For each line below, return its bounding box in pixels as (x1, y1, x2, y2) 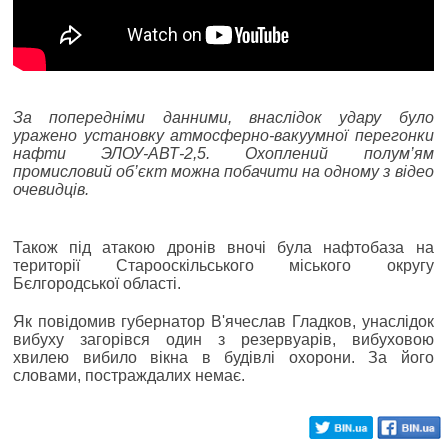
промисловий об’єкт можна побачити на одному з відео (13, 162, 434, 180)
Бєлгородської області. (13, 274, 181, 292)
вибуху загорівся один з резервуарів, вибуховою (13, 330, 434, 348)
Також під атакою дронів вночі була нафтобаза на (13, 238, 434, 256)
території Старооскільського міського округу (13, 256, 434, 274)
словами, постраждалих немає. (13, 366, 245, 384)
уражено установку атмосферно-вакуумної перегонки (13, 126, 434, 144)
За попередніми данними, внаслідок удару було (13, 108, 434, 126)
